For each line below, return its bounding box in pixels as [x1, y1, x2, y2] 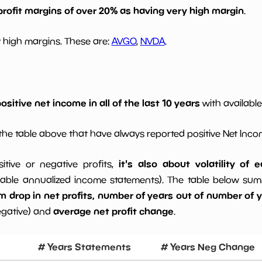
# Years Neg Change [160, 241, 255, 253]
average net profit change [53, 205, 174, 218]
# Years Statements [37, 241, 131, 253]
